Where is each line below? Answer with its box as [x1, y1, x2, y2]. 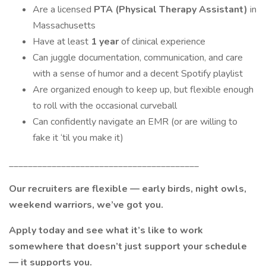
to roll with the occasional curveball [33, 99, 177, 112]
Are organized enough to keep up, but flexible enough [33, 83, 254, 96]
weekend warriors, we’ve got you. [9, 198, 163, 211]
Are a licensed [33, 3, 94, 16]
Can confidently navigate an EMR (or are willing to [33, 115, 237, 128]
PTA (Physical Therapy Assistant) [94, 3, 248, 16]
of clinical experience [121, 35, 205, 48]
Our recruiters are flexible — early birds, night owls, [9, 182, 246, 195]
